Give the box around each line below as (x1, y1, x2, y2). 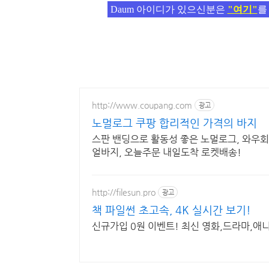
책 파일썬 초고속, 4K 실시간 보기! (92, 204, 251, 216)
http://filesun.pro (92, 187, 156, 197)
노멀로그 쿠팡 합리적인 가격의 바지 (92, 116, 257, 129)
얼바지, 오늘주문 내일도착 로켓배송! (92, 147, 241, 158)
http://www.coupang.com (92, 100, 192, 110)
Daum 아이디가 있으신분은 (110, 4, 228, 14)
